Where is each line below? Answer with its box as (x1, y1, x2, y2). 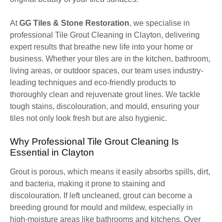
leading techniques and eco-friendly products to (10, 78, 176, 87)
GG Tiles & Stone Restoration (19, 18, 129, 27)
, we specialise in (129, 18, 190, 27)
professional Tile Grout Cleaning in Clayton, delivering (10, 30, 200, 39)
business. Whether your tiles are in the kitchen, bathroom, (10, 54, 210, 63)
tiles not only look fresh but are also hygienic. (10, 113, 167, 122)
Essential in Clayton (10, 147, 94, 158)
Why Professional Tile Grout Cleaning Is (10, 136, 179, 147)
